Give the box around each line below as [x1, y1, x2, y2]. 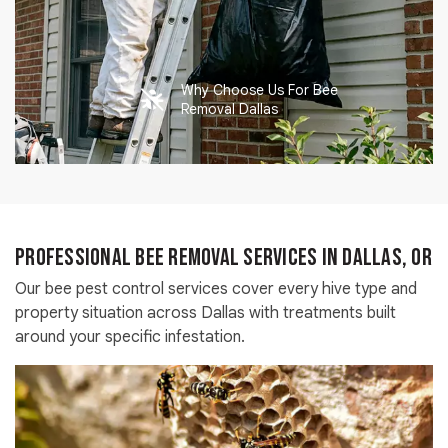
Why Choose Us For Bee [181, 80, 339, 99]
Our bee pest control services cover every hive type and [15, 278, 417, 299]
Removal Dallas [181, 99, 279, 118]
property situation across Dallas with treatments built [15, 302, 396, 323]
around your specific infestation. [15, 326, 245, 347]
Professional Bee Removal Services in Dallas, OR [15, 242, 432, 272]
